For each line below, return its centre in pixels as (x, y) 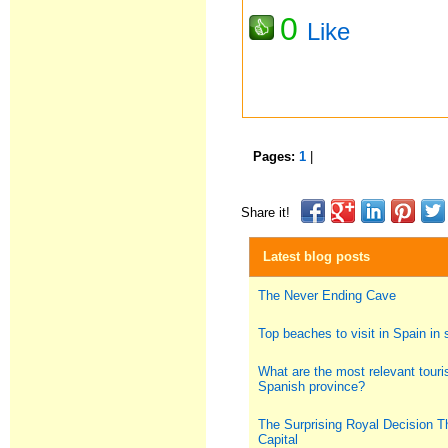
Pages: (276, 156)
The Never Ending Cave (327, 295)
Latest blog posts (315, 256)
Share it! (266, 212)
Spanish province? (312, 386)
